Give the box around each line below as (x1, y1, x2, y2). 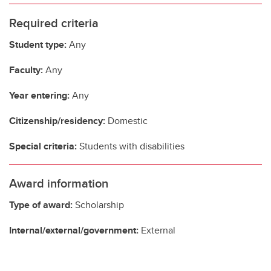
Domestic (105, 113, 148, 128)
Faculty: (9, 62, 43, 77)
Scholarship (73, 197, 124, 212)
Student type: (9, 37, 67, 51)
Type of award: (9, 197, 73, 212)
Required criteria (9, 13, 99, 31)
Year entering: (9, 88, 70, 102)
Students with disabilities (77, 139, 184, 153)
